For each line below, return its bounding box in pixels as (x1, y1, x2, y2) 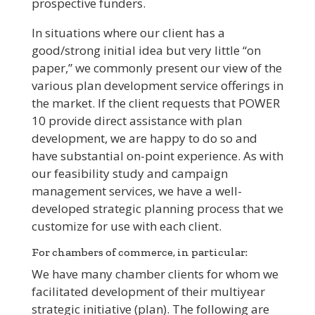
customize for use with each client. (31, 218, 221, 235)
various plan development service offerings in (31, 77, 283, 94)
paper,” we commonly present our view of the (31, 60, 282, 77)
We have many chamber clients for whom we (31, 266, 278, 283)
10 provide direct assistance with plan (31, 112, 242, 129)
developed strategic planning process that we (31, 200, 283, 217)
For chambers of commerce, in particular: (31, 245, 247, 259)
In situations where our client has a (31, 25, 225, 41)
